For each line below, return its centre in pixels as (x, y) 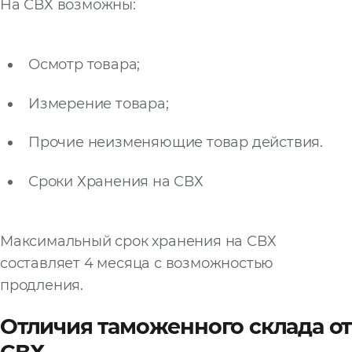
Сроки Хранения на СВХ (116, 181)
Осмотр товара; (84, 65)
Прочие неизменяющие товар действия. (176, 143)
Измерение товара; (99, 103)
